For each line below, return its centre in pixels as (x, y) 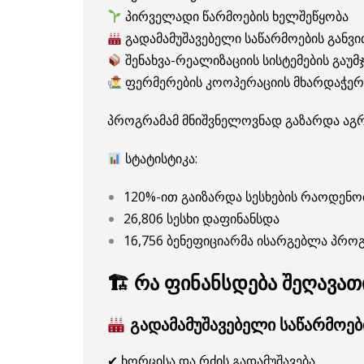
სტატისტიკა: (160, 158)
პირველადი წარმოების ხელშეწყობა (236, 16)
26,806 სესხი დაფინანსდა (201, 218)
